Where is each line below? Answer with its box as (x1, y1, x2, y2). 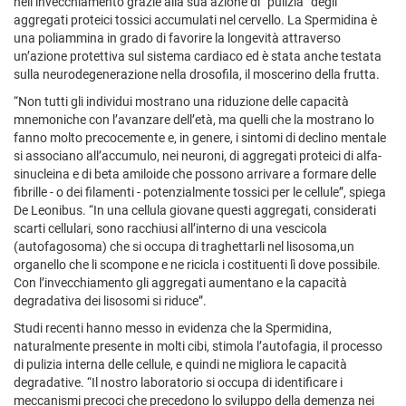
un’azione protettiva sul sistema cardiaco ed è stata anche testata (14, 48, 382, 63)
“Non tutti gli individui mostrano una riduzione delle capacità (14, 93, 349, 109)
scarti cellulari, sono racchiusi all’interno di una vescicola (14, 220, 327, 236)
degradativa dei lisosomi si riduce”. (14, 293, 209, 308)
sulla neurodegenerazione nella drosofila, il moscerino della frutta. (14, 66, 382, 82)
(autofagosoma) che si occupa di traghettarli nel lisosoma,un (14, 238, 354, 254)
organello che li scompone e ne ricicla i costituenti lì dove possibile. (14, 256, 381, 272)
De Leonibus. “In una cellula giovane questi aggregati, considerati (14, 202, 376, 217)
